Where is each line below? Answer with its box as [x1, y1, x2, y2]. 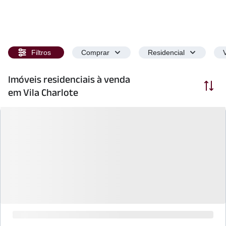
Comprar [81, 48, 109, 56]
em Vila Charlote [8, 87, 78, 98]
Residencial [148, 48, 185, 56]
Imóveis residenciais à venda [8, 74, 130, 85]
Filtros [31, 48, 51, 56]
